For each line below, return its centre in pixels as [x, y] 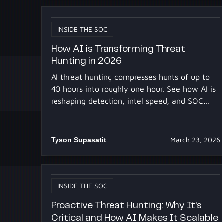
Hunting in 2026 [87, 61]
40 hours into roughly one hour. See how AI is [134, 89]
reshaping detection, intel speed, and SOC [127, 101]
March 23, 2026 [195, 140]
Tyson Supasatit [79, 140]
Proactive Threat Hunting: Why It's [127, 205]
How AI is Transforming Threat [118, 49]
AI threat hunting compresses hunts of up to [131, 77]
